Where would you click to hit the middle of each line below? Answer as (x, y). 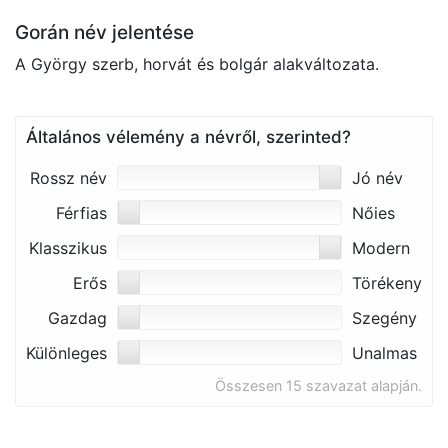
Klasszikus (68, 248)
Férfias (81, 213)
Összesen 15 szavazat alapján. (318, 385)
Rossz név (68, 178)
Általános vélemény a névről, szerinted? (188, 137)
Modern (381, 248)
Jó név (377, 178)
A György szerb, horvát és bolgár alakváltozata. (197, 64)
